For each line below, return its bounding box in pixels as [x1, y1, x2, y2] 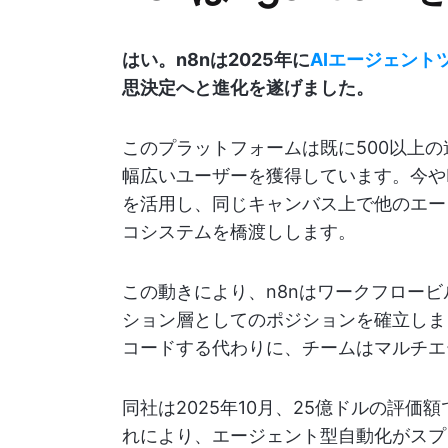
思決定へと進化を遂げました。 [122, 77, 374, 98]
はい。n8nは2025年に [122, 49, 310, 70]
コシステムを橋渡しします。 [122, 221, 356, 242]
